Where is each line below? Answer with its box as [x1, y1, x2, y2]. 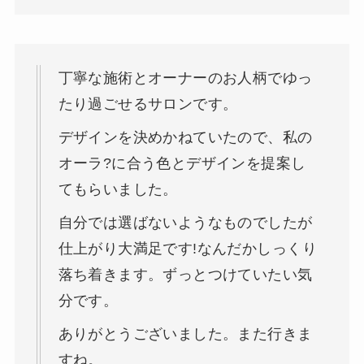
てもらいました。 [58, 181, 178, 198]
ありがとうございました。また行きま [58, 326, 313, 343]
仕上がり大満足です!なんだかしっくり [58, 240, 317, 258]
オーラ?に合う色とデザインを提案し [58, 155, 306, 172]
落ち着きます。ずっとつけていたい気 [58, 266, 313, 284]
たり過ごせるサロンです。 [58, 96, 238, 113]
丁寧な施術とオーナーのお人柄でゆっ [58, 70, 313, 87]
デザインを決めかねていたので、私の [58, 129, 313, 146]
